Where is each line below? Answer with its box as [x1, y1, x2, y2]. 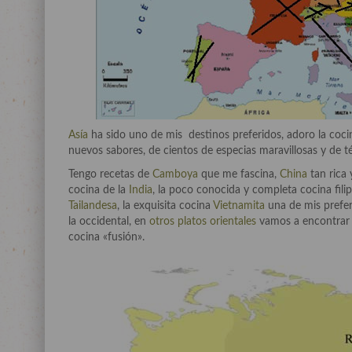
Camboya [152, 168, 198, 180]
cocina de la [68, 184, 129, 196]
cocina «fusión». [68, 231, 145, 243]
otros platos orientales [149, 215, 256, 227]
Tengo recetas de [68, 168, 152, 180]
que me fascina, [198, 168, 280, 180]
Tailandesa [68, 200, 117, 211]
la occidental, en [68, 215, 149, 227]
